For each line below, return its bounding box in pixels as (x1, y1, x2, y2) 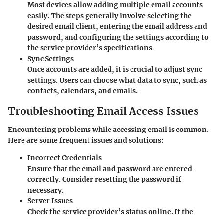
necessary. (27, 186, 64, 195)
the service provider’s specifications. (27, 43, 154, 52)
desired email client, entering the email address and (27, 22, 207, 31)
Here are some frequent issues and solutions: (8, 136, 164, 145)
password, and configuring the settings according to (27, 32, 209, 42)
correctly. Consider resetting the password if (27, 175, 181, 184)
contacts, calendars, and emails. (27, 86, 138, 95)
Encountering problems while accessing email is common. (8, 125, 209, 134)
